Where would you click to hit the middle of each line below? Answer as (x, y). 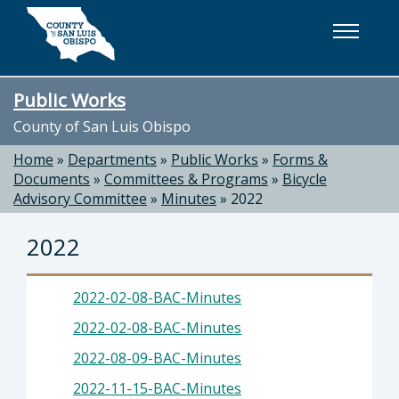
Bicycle (305, 179)
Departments (112, 159)
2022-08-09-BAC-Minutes (157, 358)
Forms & (300, 159)
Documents (52, 179)
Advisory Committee (80, 199)
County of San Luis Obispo (102, 126)
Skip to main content (89, 20)
